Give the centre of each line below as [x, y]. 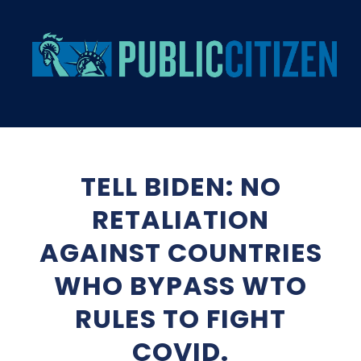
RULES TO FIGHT [180, 318]
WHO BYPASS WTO [180, 285]
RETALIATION [180, 219]
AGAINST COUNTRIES [180, 252]
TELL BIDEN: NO [180, 186]
